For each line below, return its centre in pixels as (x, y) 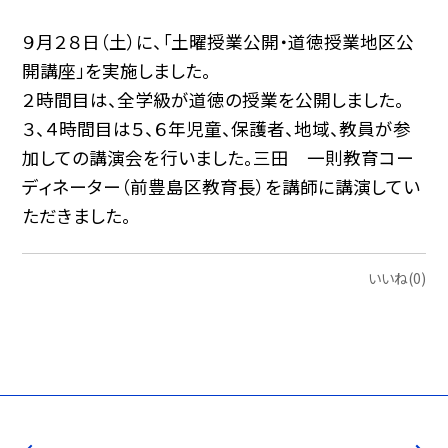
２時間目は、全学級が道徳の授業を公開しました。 (213, 99)
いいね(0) (396, 278)
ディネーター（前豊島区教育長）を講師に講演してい (221, 186)
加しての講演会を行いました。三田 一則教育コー (218, 157)
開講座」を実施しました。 (117, 70)
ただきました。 (77, 215)
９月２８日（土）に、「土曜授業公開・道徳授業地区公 (218, 41)
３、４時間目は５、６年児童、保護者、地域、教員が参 (217, 128)
